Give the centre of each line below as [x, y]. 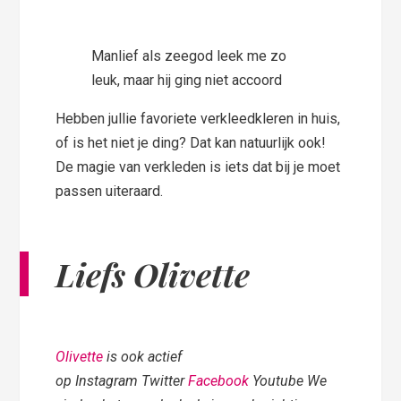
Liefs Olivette [153, 274]
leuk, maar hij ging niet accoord [187, 81]
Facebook [219, 381]
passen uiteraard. [110, 192]
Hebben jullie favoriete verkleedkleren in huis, [198, 119]
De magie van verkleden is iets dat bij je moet [198, 167]
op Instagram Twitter [122, 381]
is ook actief [143, 357]
